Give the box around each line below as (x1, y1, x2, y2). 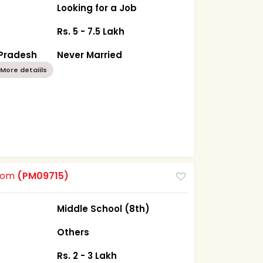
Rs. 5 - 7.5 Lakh (57, 25, 125, 38)
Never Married (57, 48, 123, 61)
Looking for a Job (57, 1, 137, 14)
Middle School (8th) (57, 202, 150, 215)
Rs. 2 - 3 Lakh (57, 249, 117, 262)
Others (57, 225, 90, 238)
